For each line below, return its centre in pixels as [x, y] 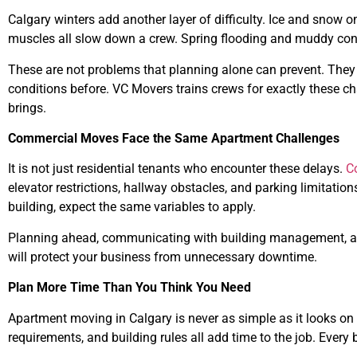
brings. [27, 108]
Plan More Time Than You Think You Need [129, 288]
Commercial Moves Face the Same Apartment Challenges [174, 139]
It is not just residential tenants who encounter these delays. [177, 169]
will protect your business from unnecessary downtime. [163, 257]
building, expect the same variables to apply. [132, 207]
